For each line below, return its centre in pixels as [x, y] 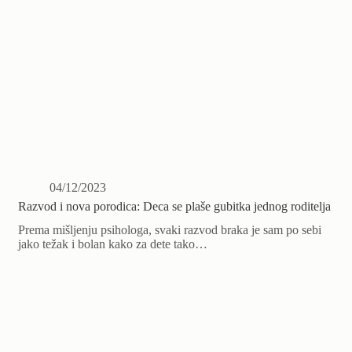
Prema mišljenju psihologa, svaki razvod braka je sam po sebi [170, 229]
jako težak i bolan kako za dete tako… [113, 244]
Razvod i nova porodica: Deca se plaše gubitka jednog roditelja [175, 206]
